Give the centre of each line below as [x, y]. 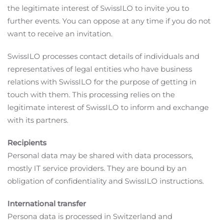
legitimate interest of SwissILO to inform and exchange [108, 107]
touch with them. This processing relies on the [91, 95]
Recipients [27, 143]
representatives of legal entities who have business [100, 69]
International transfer [47, 204]
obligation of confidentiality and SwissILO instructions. [106, 181]
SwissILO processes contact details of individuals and [103, 56]
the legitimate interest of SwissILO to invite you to [98, 8]
